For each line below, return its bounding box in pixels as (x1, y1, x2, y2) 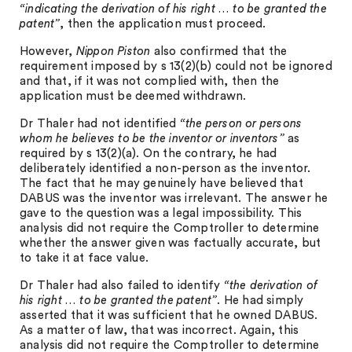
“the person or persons (179, 118, 302, 130)
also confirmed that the (150, 46, 288, 57)
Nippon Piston (75, 46, 151, 57)
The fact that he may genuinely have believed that (20, 178, 303, 189)
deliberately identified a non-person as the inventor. (20, 163, 311, 174)
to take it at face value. (20, 252, 148, 264)
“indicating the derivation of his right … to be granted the (20, 3, 327, 15)
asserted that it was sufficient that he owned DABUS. (20, 310, 318, 321)
